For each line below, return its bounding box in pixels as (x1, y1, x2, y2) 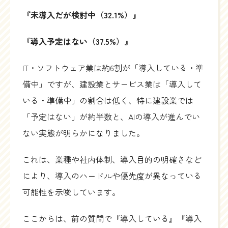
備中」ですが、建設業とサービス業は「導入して (22, 78, 202, 91)
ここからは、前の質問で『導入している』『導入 (22, 212, 202, 225)
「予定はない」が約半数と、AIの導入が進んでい (22, 110, 200, 123)
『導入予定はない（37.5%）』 (22, 35, 132, 48)
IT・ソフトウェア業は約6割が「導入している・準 (22, 62, 204, 74)
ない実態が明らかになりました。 (22, 127, 145, 139)
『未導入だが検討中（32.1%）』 (22, 9, 140, 21)
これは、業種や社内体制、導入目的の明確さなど (22, 153, 202, 166)
